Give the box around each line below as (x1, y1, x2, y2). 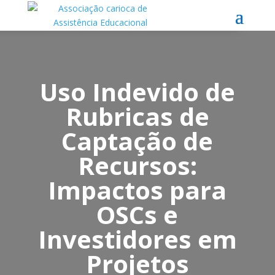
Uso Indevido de (39, 75, 235, 109)
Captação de (61, 124, 214, 158)
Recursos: (77, 149, 197, 183)
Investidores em (37, 222, 237, 257)
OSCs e (96, 198, 179, 232)
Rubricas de (65, 99, 209, 134)
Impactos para (48, 173, 227, 207)
